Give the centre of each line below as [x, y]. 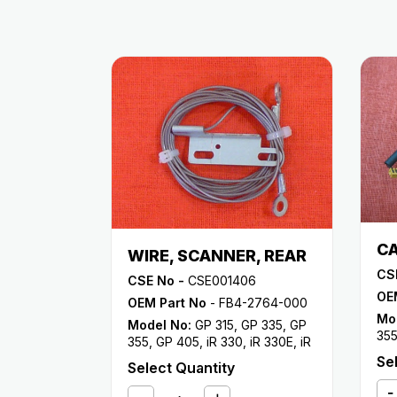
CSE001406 [220, 280]
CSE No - [156, 280]
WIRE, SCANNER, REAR [217, 255]
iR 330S [188, 358]
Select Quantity [181, 367]
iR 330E [272, 341]
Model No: [160, 324]
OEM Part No [167, 302]
